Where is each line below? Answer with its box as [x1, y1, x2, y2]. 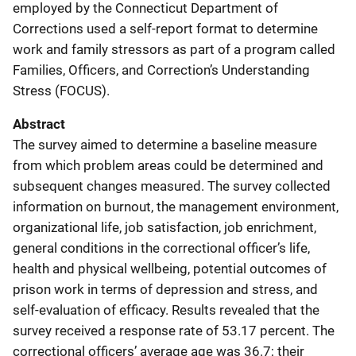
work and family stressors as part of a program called [13, 41, 335, 57]
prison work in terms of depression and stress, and [13, 281, 318, 297]
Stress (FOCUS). [13, 83, 110, 99]
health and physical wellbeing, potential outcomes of [13, 261, 327, 277]
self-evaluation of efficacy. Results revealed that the [13, 302, 319, 318]
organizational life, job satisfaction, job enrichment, [13, 219, 316, 235]
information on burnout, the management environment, [13, 199, 339, 215]
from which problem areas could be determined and [13, 157, 323, 173]
